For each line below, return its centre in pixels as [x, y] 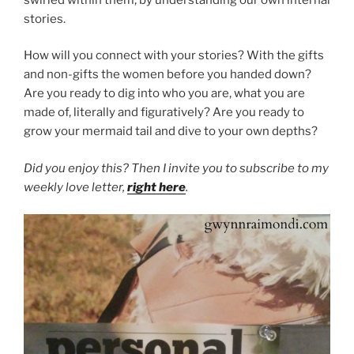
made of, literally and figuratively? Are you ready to [164, 113]
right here [156, 187]
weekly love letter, [75, 187]
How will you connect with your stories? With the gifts [174, 56]
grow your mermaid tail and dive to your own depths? [171, 132]
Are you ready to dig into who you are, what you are [164, 94]
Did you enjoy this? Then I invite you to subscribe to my [176, 168]
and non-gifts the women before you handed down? [168, 75]
